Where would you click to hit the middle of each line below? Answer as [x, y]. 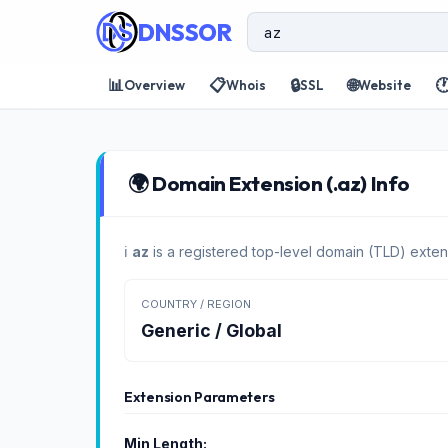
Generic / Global [211, 330]
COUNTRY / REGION [196, 304]
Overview [154, 84]
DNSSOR [184, 32]
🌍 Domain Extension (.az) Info [269, 183]
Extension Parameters [199, 397]
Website [384, 84]
